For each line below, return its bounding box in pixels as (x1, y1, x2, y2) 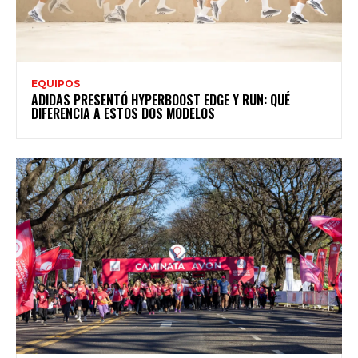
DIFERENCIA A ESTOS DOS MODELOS (31, 104, 215, 124)
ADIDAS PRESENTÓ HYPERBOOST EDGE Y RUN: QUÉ (31, 90, 290, 110)
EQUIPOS (31, 78, 80, 90)
